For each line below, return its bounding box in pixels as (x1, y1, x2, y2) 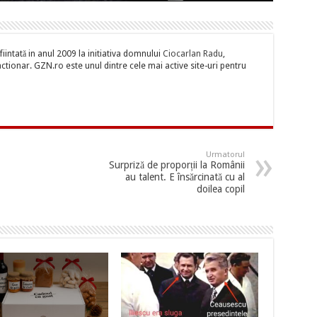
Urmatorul (205, 150, 245, 160)
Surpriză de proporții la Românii (108, 159, 245, 171)
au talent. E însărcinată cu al (125, 171, 245, 183)
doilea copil (196, 183, 245, 195)
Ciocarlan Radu (162, 49, 223, 59)
